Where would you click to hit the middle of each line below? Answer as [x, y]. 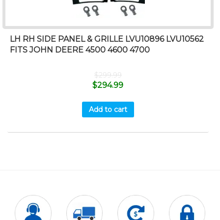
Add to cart [108, 110]
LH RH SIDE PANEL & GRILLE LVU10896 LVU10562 [107, 39]
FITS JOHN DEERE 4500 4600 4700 [80, 50]
